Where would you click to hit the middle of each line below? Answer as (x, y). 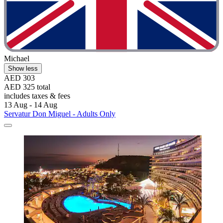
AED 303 (19, 78)
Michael (17, 58)
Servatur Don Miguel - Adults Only (60, 113)
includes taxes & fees (37, 96)
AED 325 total (27, 87)
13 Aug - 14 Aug (31, 105)
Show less (23, 68)
